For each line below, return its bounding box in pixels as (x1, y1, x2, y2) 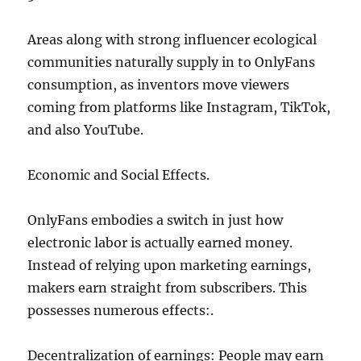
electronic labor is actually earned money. (27, 234, 293, 251)
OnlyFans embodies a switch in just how (27, 212, 284, 228)
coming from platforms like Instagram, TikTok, (27, 99, 331, 115)
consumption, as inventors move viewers (27, 77, 290, 93)
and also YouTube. (27, 122, 144, 138)
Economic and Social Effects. (27, 167, 210, 183)
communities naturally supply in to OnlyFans (27, 54, 316, 70)
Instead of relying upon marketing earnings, (27, 257, 312, 273)
